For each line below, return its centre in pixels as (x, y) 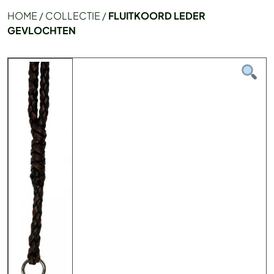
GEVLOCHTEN (42, 30)
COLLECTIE (73, 16)
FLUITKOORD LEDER (157, 16)
